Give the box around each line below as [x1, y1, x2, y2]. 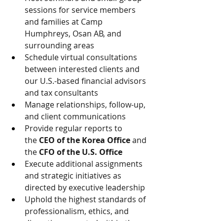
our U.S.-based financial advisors [25, 75, 148, 86]
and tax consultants [25, 87, 98, 98]
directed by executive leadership [25, 182, 145, 193]
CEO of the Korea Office [39, 135, 130, 146]
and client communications [25, 111, 126, 122]
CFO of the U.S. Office [39, 147, 122, 157]
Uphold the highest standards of [25, 194, 147, 205]
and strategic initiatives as [25, 170, 123, 181]
